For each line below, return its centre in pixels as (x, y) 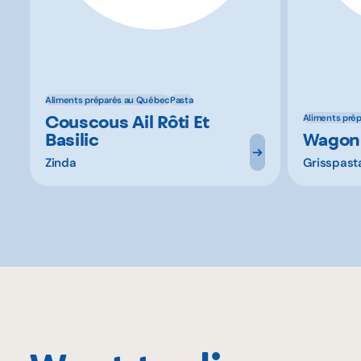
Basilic (72, 140)
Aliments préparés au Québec (107, 100)
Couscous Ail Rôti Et (127, 122)
